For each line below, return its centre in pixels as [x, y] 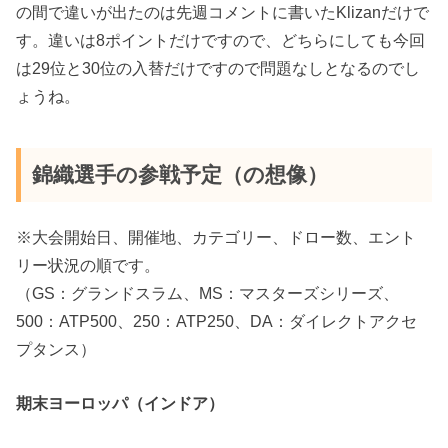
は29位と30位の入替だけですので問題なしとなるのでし [218, 67]
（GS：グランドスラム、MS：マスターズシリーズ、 [208, 293]
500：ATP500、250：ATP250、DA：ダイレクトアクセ [217, 321]
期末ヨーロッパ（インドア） [120, 403]
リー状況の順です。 [88, 265]
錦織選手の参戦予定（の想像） [180, 174]
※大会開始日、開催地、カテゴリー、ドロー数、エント [216, 237]
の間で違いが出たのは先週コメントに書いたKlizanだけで [223, 11]
